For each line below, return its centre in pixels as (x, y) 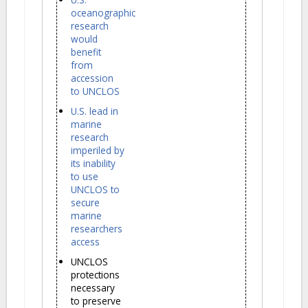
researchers (97, 229)
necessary (93, 288)
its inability (93, 164)
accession (92, 78)
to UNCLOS (95, 91)
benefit (86, 52)
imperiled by (98, 151)
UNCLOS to (95, 190)
